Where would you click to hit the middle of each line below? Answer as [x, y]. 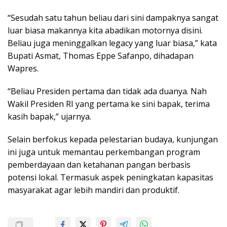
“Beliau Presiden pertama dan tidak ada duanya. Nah [107, 91]
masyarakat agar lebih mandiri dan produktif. [93, 190]
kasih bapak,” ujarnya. [49, 117]
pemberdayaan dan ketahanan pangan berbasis [99, 165]
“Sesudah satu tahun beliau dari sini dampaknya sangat [113, 18]
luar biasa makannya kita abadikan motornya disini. [105, 31]
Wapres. [23, 69]
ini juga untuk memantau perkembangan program [104, 152]
